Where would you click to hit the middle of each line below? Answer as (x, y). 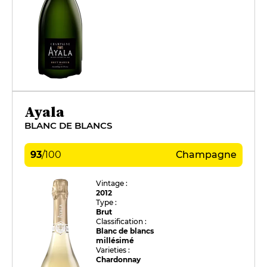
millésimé (115, 240)
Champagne (206, 154)
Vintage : (112, 183)
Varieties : (113, 250)
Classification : (122, 221)
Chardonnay (119, 259)
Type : (107, 202)
